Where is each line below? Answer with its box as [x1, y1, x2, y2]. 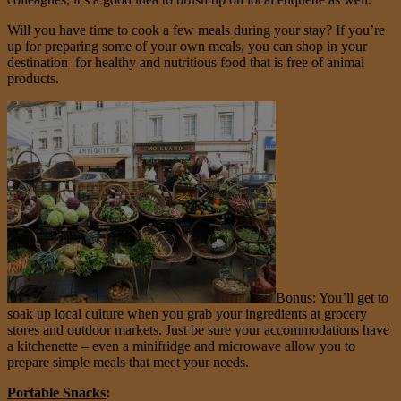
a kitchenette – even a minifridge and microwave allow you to [7, 337, 355, 354]
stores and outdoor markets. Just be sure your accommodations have [7, 321, 389, 337]
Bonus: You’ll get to [276, 289, 388, 305]
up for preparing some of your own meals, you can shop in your [7, 38, 367, 54]
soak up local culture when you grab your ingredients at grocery [7, 305, 367, 321]
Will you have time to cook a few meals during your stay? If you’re [7, 21, 385, 38]
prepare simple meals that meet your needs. [7, 354, 249, 370]
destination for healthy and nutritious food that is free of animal [7, 54, 364, 70]
